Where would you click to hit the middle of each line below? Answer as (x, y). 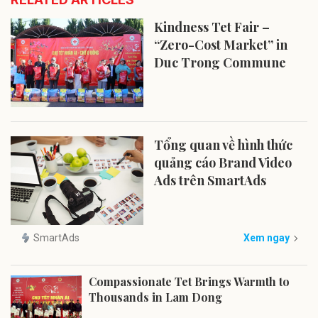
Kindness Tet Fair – (212, 27)
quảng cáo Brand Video (223, 163)
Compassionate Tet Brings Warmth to (189, 282)
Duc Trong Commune (220, 63)
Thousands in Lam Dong (155, 297)
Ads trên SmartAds (210, 181)
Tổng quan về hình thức (224, 145)
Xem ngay (267, 237)
